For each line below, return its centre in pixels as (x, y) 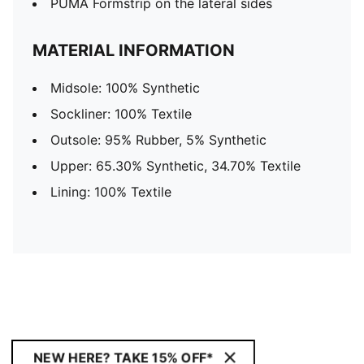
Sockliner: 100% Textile (121, 114)
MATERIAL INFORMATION (134, 50)
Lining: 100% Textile (111, 192)
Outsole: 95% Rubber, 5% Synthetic (158, 140)
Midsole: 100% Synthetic (125, 88)
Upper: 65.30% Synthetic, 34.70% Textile (175, 166)
